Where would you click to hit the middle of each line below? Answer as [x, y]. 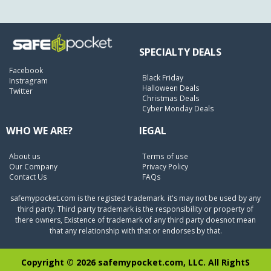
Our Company [33, 167]
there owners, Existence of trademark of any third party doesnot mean [135, 220]
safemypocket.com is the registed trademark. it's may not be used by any [135, 198]
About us [25, 157]
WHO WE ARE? [39, 130]
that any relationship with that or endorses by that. [135, 231]
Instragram [28, 80]
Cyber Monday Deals [178, 109]
